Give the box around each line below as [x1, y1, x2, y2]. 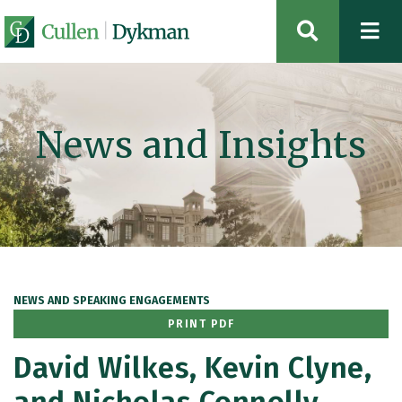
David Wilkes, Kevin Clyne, [13, 351, 371, 386]
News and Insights [35, 123, 367, 168]
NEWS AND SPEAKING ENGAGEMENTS [13, 293, 210, 307]
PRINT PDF [167, 317, 235, 330]
